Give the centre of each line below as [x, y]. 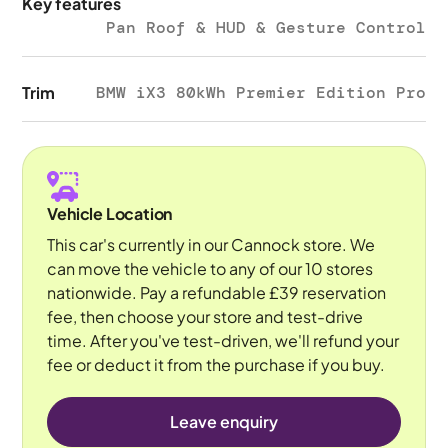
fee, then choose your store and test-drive [205, 316]
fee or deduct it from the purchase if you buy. [216, 364]
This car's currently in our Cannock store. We [211, 244]
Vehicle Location [110, 213]
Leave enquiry [224, 421]
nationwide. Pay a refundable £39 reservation [217, 292]
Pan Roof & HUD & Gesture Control [265, 27]
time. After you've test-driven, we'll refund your [223, 340]
